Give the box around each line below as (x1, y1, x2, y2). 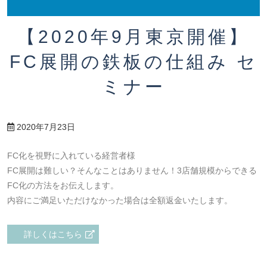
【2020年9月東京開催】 (17, 27, 250, 47)
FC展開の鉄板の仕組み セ (9, 52, 258, 72)
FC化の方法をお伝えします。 (7, 181, 119, 191)
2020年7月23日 (17, 122, 75, 132)
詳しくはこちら (24, 229, 82, 240)
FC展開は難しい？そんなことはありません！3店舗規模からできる (7, 166, 257, 176)
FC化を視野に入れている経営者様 (7, 151, 135, 161)
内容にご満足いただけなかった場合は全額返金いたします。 (7, 195, 232, 206)
